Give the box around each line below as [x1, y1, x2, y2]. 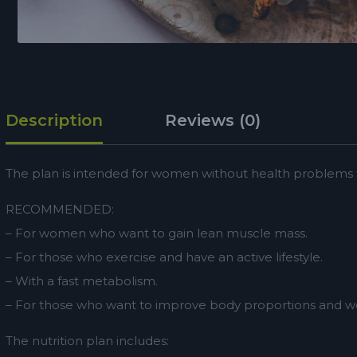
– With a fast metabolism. [6, 273, 158, 288]
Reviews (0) [165, 111, 261, 130]
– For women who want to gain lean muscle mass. [6, 226, 308, 241]
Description [6, 111, 103, 130]
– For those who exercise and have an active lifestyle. [6, 249, 323, 265]
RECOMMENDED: [6, 202, 114, 217]
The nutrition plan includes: [6, 333, 169, 348]
